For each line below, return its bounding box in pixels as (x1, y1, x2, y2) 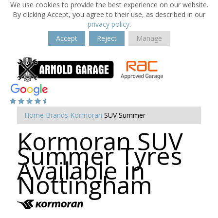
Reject (97, 34, 117, 43)
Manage (136, 34, 162, 43)
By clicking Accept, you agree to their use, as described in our (13, 10, 205, 19)
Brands (46, 110, 68, 120)
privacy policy (87, 19, 129, 29)
